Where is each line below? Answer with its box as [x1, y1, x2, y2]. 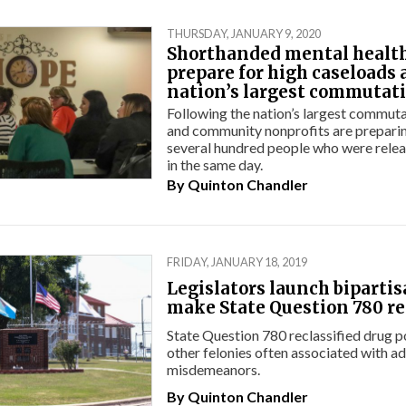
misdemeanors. [167, 361, 260, 379]
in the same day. [167, 155, 263, 173]
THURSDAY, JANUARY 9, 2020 [167, 26, 321, 42]
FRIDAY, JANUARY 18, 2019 [167, 254, 307, 269]
